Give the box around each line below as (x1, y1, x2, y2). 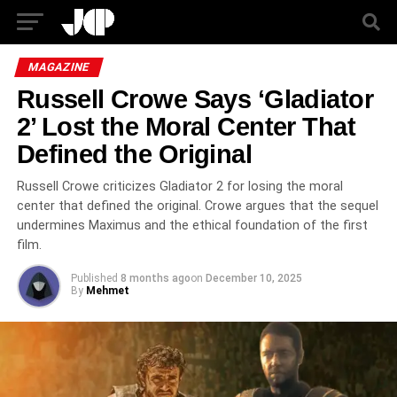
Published (70, 272, 118, 284)
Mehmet (85, 284, 129, 297)
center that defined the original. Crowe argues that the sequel (16, 198, 378, 214)
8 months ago (120, 272, 191, 284)
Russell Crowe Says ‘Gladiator (16, 85, 373, 113)
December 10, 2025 (205, 272, 302, 284)
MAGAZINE (26, 60, 91, 74)
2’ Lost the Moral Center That (16, 113, 355, 141)
